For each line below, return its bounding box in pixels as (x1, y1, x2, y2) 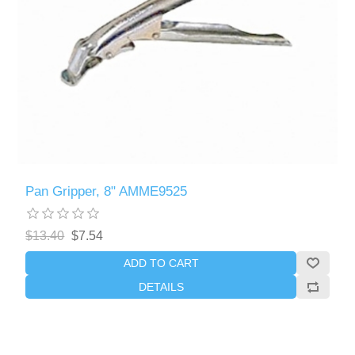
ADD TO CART (123, 256, 199, 269)
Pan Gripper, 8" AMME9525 (25, 183, 188, 199)
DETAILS (138, 280, 184, 293)
